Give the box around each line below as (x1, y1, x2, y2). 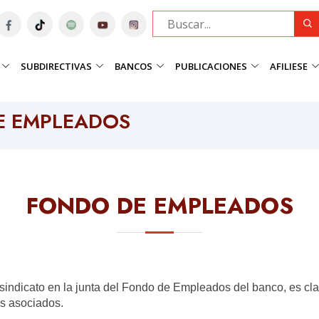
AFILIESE (270, 59, 308, 73)
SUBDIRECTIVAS (21, 59, 93, 73)
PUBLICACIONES (175, 59, 248, 73)
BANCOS (115, 59, 153, 73)
